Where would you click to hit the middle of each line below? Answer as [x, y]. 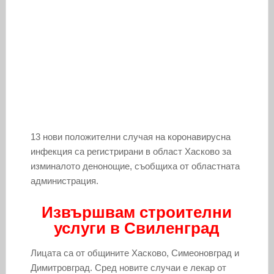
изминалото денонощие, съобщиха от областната [135, 166]
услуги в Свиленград [137, 228]
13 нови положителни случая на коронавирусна [130, 136]
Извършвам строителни [137, 212]
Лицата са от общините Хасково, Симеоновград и [135, 253]
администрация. [64, 180]
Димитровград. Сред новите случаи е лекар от [128, 267]
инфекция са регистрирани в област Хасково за [131, 151]
